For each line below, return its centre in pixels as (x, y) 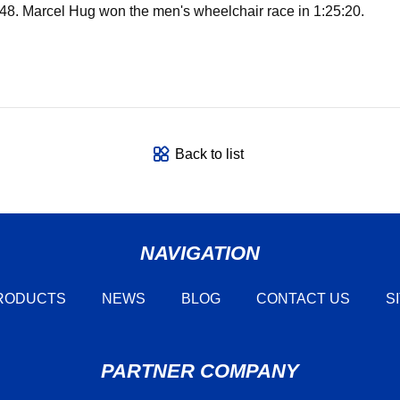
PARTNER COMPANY (200, 371)
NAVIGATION (200, 253)
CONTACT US (303, 298)
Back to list (209, 154)
